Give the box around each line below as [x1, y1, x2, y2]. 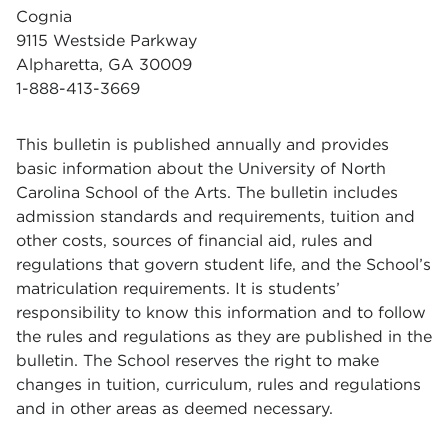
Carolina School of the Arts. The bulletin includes [16, 183, 398, 202]
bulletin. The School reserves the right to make [16, 351, 379, 370]
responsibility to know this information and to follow [16, 303, 426, 322]
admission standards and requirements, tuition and [16, 207, 415, 226]
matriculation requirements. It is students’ [16, 279, 340, 298]
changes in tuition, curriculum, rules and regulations [16, 375, 421, 394]
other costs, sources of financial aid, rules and [16, 231, 373, 250]
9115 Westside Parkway [16, 31, 197, 50]
